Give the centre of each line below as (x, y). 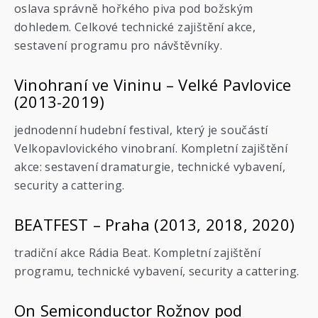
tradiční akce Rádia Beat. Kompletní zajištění (137, 253)
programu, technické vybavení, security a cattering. (157, 271)
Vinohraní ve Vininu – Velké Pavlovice (153, 84)
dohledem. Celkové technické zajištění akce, (135, 27)
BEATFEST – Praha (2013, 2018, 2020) (154, 224)
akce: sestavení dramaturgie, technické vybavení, (150, 167)
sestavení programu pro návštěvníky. (118, 45)
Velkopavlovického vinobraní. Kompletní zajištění (151, 148)
